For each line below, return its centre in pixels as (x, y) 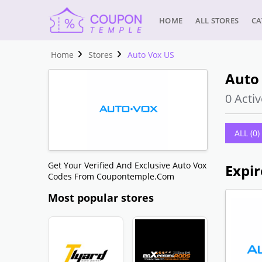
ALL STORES (217, 20)
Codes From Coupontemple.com (111, 176)
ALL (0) (247, 133)
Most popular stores (101, 198)
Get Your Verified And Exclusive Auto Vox (127, 165)
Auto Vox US (151, 55)
